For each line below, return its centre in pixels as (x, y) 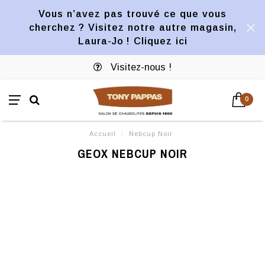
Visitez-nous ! (140, 67)
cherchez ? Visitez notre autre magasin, (132, 27)
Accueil (103, 134)
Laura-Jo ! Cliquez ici (132, 41)
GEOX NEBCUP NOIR (132, 153)
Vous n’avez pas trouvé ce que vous (132, 14)
